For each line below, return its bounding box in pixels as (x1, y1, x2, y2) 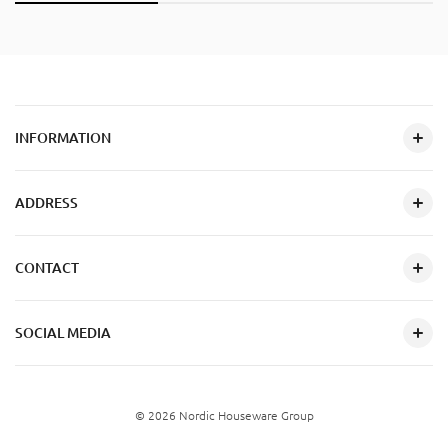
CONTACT (15, 260, 79, 277)
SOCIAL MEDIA (15, 325, 111, 342)
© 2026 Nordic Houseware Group (134, 409, 314, 423)
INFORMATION (15, 130, 111, 147)
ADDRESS (15, 195, 78, 212)
